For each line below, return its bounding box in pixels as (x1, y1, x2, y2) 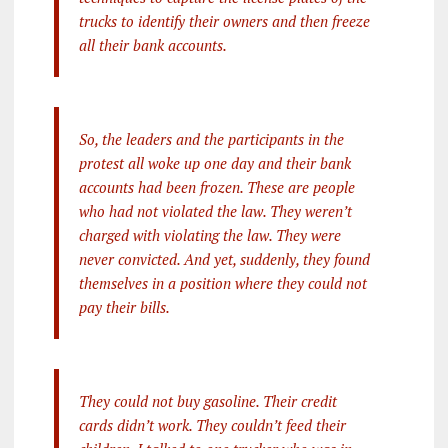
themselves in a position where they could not (78, 272, 367, 293)
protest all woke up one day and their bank (78, 152, 351, 173)
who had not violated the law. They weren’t (78, 200, 352, 221)
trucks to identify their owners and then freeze (78, 10, 370, 31)
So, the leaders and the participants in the (78, 128, 344, 149)
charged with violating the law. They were (78, 224, 341, 245)
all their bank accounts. (78, 34, 227, 55)
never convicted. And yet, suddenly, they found (78, 248, 370, 269)
